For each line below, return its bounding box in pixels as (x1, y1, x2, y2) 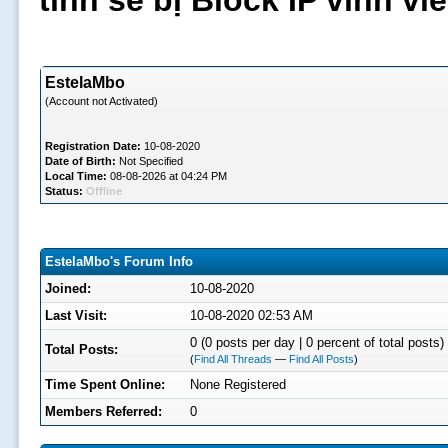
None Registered (189, 377, 286, 392)
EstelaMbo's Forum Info (44, 254, 193, 269)
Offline (85, 185, 122, 197)
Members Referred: (44, 404, 162, 419)
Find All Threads (193, 353, 272, 365)
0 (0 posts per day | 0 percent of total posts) (189, 335, 444, 350)
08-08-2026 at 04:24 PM (106, 170, 227, 182)
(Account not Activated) (44, 95, 158, 107)
